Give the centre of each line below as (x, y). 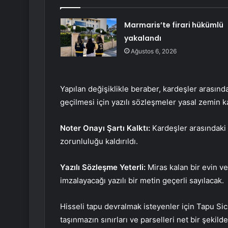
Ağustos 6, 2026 (153, 51)
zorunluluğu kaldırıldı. (99, 141)
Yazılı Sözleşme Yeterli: (103, 167)
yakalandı (142, 38)
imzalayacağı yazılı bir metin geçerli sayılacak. (142, 181)
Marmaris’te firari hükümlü (174, 25)
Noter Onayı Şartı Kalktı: (106, 128)
